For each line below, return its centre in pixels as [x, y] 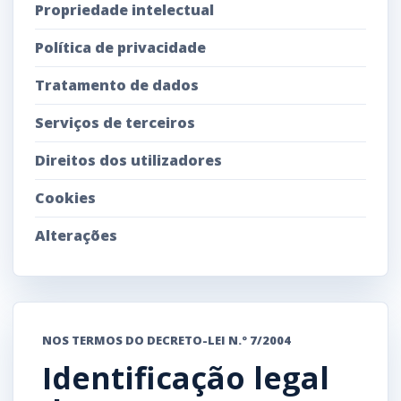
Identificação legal [186, 377]
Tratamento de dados [117, 85]
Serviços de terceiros [115, 122]
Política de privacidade [120, 47]
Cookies [65, 197]
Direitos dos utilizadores [128, 160]
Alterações [76, 235]
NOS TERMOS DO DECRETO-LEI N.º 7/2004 [166, 340]
